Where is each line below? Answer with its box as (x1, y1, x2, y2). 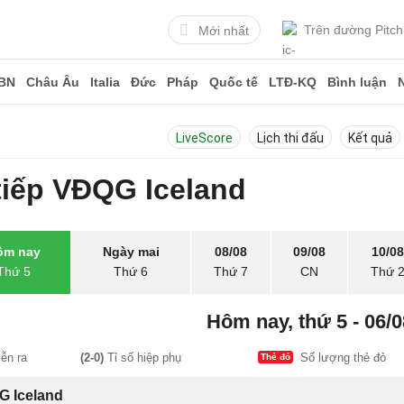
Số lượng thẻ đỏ (300, 351, 386, 364)
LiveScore (176, 131, 233, 145)
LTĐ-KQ (269, 75, 317, 89)
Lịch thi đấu (257, 131, 324, 145)
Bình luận (327, 75, 387, 89)
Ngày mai (102, 244, 160, 259)
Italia (90, 75, 120, 89)
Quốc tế (209, 75, 258, 89)
